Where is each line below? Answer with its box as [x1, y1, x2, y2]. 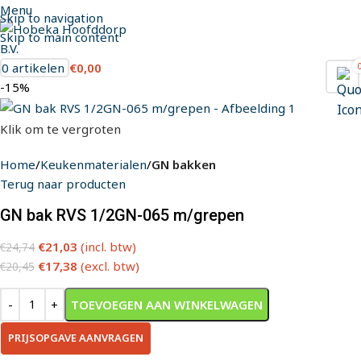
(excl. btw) [81, 257, 139, 274]
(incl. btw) [81, 238, 136, 255]
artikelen [12, 60, 64, 76]
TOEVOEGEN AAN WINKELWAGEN [71, 296, 263, 313]
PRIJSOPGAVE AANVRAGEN [8, 330, 143, 345]
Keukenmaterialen [40, 156, 147, 172]
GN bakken [151, 156, 216, 172]
